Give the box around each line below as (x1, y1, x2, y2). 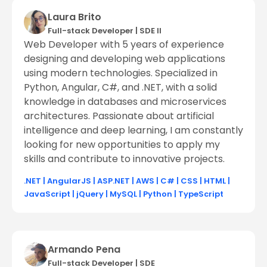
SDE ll (139, 24, 162, 36)
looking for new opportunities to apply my (24, 137, 220, 151)
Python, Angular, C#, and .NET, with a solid (24, 80, 217, 94)
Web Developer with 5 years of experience (24, 37, 224, 51)
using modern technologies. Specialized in (24, 66, 218, 80)
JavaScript (24, 188, 70, 200)
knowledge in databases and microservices (24, 94, 226, 108)
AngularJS (47, 175, 91, 187)
